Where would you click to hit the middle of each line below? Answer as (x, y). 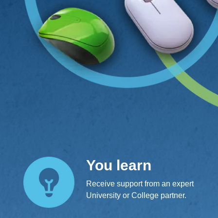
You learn (119, 165)
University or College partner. (136, 195)
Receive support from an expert (140, 183)
